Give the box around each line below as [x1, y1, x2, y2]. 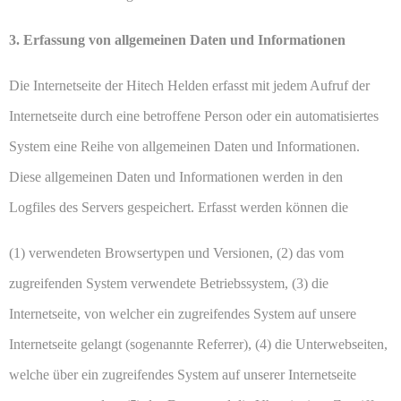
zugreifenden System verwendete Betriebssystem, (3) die [9, 276, 328, 292]
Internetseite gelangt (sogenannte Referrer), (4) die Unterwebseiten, [9, 337, 388, 353]
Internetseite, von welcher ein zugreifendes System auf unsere [9, 306, 356, 322]
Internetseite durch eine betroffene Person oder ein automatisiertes [9, 108, 379, 124]
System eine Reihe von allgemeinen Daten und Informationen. [9, 139, 360, 155]
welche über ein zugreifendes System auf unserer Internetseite [9, 367, 356, 383]
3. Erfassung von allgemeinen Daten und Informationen [9, 32, 346, 48]
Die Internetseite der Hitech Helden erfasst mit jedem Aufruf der [9, 78, 370, 94]
